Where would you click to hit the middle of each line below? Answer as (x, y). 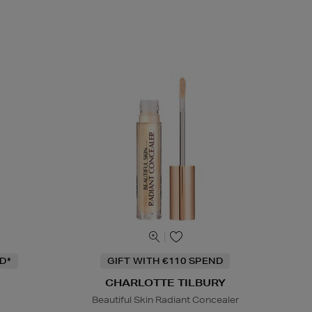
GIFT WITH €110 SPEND (165, 261)
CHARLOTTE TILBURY (165, 283)
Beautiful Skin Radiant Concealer (165, 300)
